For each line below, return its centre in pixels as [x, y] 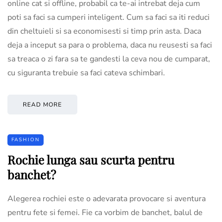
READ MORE [42, 104]
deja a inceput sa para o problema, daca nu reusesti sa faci [110, 45]
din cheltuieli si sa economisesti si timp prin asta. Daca [104, 31]
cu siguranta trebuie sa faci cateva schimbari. [86, 73]
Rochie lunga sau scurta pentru [91, 159]
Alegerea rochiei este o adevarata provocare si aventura [107, 198]
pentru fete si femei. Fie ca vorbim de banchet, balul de [105, 212]
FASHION [26, 139]
